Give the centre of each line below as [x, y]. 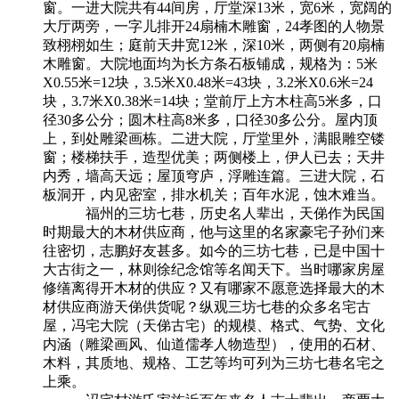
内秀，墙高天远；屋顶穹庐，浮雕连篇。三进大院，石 [214, 175]
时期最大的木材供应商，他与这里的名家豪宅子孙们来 [214, 232]
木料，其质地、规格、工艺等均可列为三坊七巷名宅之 [214, 362]
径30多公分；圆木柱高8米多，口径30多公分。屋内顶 [210, 119]
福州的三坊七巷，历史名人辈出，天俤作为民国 [214, 213]
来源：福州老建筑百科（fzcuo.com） [204, 381]
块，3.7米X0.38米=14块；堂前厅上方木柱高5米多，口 [212, 101]
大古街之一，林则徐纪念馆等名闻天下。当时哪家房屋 [214, 269]
